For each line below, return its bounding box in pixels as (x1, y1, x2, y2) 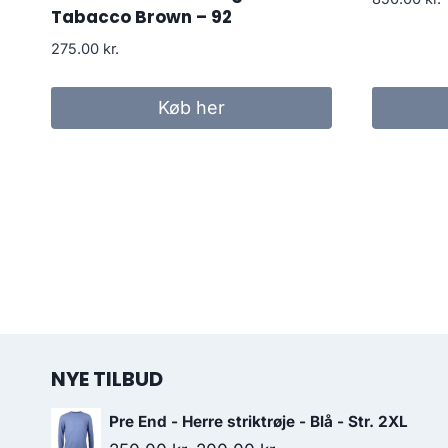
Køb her (157, 97, 225, 119)
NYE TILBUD (51, 365, 163, 393)
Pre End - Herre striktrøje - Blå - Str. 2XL (109, 412, 408, 431)
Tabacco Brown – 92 (51, 4, 232, 29)
